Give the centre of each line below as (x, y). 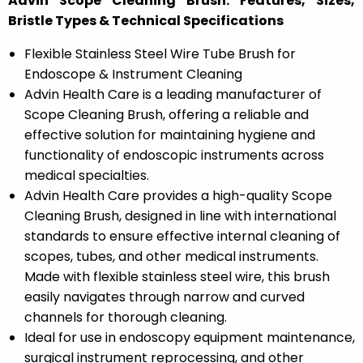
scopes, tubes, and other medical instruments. (171, 257)
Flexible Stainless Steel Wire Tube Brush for (160, 54)
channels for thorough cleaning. (126, 318)
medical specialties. (87, 176)
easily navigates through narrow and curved (164, 297)
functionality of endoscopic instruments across (174, 156)
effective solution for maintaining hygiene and (170, 135)
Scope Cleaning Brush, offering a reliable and (167, 115)
